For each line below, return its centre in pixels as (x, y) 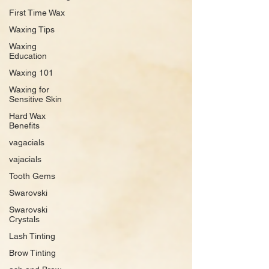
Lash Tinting (32, 236)
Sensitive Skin (35, 99)
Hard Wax (27, 116)
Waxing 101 (31, 72)
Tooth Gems (32, 176)
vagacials (27, 142)
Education (28, 56)
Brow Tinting (32, 252)
